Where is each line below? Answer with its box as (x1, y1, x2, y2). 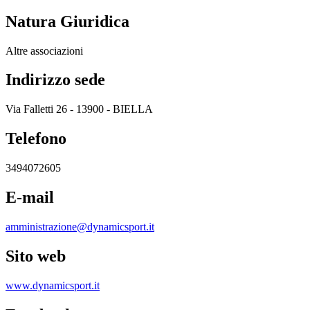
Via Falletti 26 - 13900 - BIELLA (6, 103, 153, 116)
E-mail (6, 188, 54, 207)
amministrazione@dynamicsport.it (6, 220, 154, 232)
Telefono (6, 129, 66, 148)
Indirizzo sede (6, 71, 105, 89)
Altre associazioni (6, 44, 83, 57)
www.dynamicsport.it (6, 279, 100, 291)
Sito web (6, 246, 66, 265)
